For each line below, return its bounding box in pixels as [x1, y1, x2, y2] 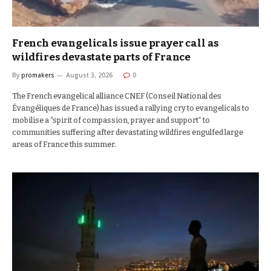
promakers [21, 71, 54, 79]
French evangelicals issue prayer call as [12, 37, 220, 50]
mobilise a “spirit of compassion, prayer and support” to [12, 116, 210, 125]
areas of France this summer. [12, 140, 117, 149]
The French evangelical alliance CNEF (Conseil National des [12, 91, 221, 100]
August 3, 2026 [66, 71, 113, 79]
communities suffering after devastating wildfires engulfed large [12, 128, 243, 137]
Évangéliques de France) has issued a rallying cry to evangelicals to [12, 103, 249, 113]
